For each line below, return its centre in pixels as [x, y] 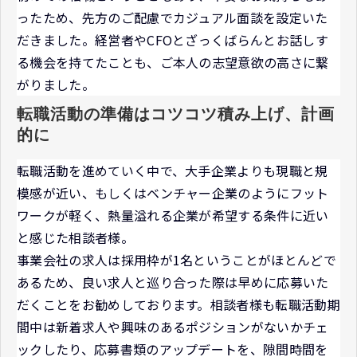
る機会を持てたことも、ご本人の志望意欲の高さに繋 [173, 62]
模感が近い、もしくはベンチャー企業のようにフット [173, 192]
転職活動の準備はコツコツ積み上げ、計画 [176, 114]
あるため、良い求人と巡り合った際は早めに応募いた [173, 282]
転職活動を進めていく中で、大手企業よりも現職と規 [173, 170]
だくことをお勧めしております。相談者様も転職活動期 [179, 304]
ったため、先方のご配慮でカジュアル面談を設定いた [173, 17]
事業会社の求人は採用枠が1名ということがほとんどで [177, 259]
